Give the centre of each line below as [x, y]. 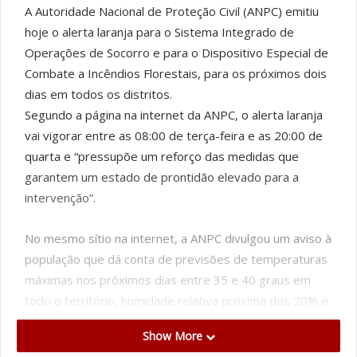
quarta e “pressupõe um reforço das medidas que [162, 156]
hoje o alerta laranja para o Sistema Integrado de [159, 32]
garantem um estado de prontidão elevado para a [162, 177]
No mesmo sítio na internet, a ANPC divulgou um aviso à [178, 238]
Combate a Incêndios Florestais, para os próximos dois [176, 73]
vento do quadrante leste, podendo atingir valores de [172, 321]
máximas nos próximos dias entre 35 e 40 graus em [168, 280]
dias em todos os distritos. [98, 94]
